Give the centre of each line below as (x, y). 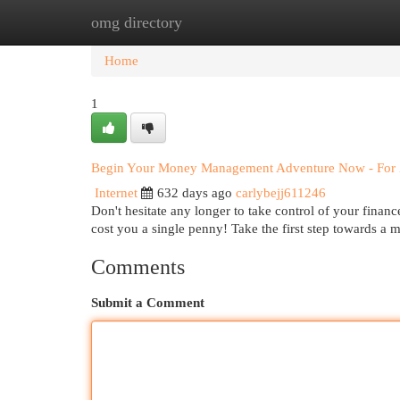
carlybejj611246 (281, 193)
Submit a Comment (148, 303)
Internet (116, 193)
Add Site (327, 22)
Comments (138, 267)
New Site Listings (227, 22)
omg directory (137, 22)
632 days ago (195, 193)
